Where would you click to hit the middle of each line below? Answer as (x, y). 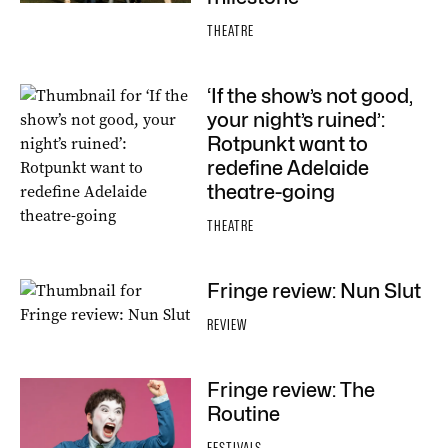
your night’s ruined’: (296, 120)
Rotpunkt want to (287, 144)
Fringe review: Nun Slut (314, 291)
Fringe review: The (291, 390)
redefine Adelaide (288, 168)
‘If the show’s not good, (310, 96)
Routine (243, 414)
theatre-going (271, 192)
